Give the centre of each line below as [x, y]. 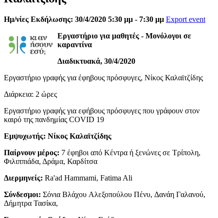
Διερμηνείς [22, 178]
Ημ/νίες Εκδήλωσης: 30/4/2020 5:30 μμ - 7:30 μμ [84, 19]
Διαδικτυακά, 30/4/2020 [96, 61]
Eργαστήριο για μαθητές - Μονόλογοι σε [124, 36]
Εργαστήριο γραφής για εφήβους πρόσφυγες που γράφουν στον [102, 110]
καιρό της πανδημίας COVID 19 [54, 119]
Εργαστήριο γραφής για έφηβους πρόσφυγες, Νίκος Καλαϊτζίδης [103, 77]
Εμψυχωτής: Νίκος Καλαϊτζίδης [58, 136]
